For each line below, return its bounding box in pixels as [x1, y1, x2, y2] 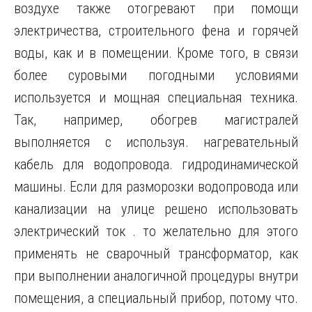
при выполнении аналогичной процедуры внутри [14, 267, 298, 284]
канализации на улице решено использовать [14, 201, 298, 217]
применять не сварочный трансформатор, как [14, 245, 298, 262]
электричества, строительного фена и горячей [14, 22, 298, 39]
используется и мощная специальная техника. [14, 89, 298, 106]
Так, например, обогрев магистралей [14, 111, 298, 128]
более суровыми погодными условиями [14, 67, 298, 84]
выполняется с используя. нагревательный [14, 134, 298, 150]
